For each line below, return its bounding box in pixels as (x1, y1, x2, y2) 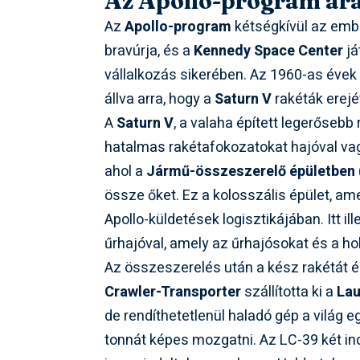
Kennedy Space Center (194, 39, 344, 62)
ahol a (104, 160, 147, 182)
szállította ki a (241, 280, 337, 303)
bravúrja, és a (104, 39, 194, 62)
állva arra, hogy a (104, 88, 215, 110)
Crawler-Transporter (104, 280, 242, 303)
